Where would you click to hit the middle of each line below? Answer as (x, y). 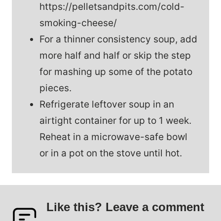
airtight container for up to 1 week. (117, 120)
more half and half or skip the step (115, 55)
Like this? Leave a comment (126, 207)
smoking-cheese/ (78, 23)
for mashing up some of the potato (116, 72)
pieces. (55, 88)
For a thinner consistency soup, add (118, 39)
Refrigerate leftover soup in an (107, 104)
